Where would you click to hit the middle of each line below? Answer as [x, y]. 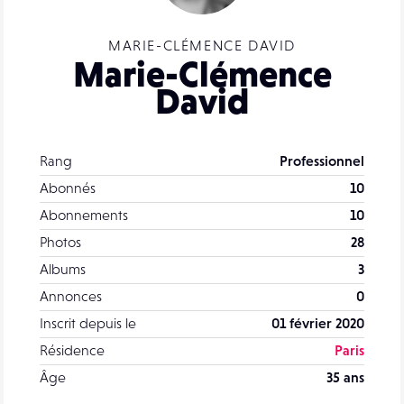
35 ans [345, 377]
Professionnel [322, 161]
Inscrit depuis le [88, 323]
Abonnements [84, 215]
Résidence [72, 350]
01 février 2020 [318, 323]
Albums [63, 269]
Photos [60, 242]
